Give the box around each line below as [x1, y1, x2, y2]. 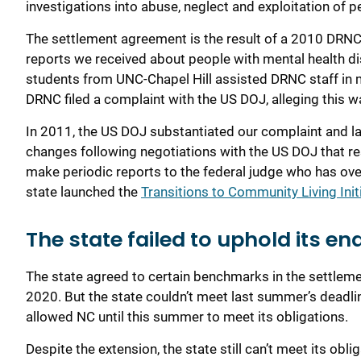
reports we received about [26, 50, 189, 67]
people [189, 50, 230, 67]
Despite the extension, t [26, 341, 168, 358]
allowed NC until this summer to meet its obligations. [26, 309, 348, 326]
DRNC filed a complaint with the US [26, 90, 240, 107]
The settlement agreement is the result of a [26, 30, 291, 47]
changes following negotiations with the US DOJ [26, 143, 321, 160]
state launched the [26, 184, 141, 201]
